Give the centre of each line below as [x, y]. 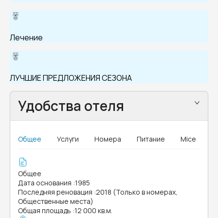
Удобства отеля [71, 106]
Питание [151, 139]
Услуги [68, 139]
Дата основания [45, 183]
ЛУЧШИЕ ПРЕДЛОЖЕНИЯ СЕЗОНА [71, 78]
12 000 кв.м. [93, 210]
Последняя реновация [55, 192]
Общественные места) [56, 201]
